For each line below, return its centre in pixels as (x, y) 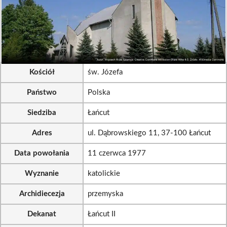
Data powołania (42, 153)
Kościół (42, 72)
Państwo (42, 92)
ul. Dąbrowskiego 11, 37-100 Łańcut (149, 133)
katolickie (104, 173)
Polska (99, 92)
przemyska (105, 194)
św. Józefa (105, 72)
